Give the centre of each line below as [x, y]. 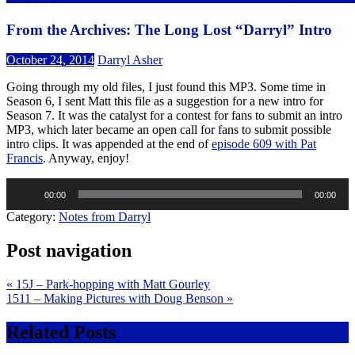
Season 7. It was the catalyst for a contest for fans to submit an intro [174, 116]
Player [21, 199]
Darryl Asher [130, 60]
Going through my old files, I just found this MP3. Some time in [166, 87]
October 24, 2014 [50, 60]
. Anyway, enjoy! [86, 158]
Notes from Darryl [105, 217]
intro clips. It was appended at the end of [109, 144]
